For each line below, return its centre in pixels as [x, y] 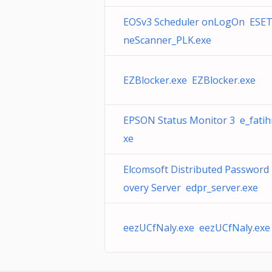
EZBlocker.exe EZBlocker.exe [189, 80]
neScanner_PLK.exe [167, 40]
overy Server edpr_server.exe [191, 188]
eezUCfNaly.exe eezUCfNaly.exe [197, 228]
